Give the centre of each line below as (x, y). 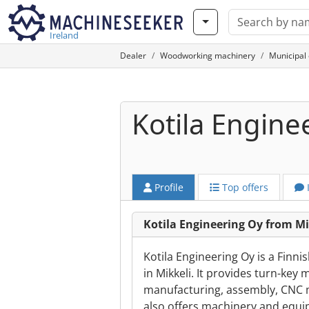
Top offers (244, 187)
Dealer (133, 56)
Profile (168, 187)
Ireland (64, 35)
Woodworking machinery (208, 56)
